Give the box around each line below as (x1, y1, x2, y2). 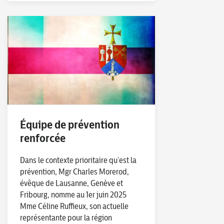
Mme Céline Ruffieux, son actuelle (20, 200, 128, 211)
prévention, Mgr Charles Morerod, (20, 166, 129, 176)
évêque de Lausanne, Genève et (20, 177, 123, 188)
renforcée (20, 130, 65, 145)
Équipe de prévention (20, 116, 119, 131)
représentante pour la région (20, 212, 112, 222)
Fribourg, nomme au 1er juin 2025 (20, 189, 126, 199)
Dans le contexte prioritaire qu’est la (20, 154, 136, 165)
